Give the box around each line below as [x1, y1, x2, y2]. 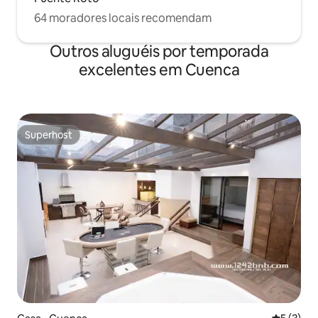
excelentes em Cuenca [78, 60, 240, 80]
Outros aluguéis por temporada [49, 41, 269, 62]
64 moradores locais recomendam [34, 11, 212, 26]
